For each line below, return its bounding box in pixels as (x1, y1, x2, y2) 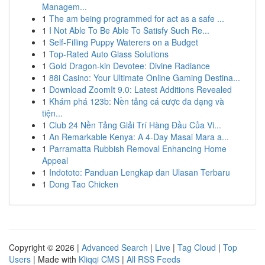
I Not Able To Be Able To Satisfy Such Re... (49, 24, 209, 36)
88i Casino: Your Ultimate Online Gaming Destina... (49, 72, 240, 83)
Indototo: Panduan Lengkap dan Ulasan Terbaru (49, 166, 230, 178)
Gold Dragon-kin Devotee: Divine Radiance (49, 60, 210, 72)
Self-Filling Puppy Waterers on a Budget (49, 36, 198, 48)
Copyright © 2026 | (9, 241, 82, 253)
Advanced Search (82, 241, 148, 253)
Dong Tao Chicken (49, 178, 118, 190)
